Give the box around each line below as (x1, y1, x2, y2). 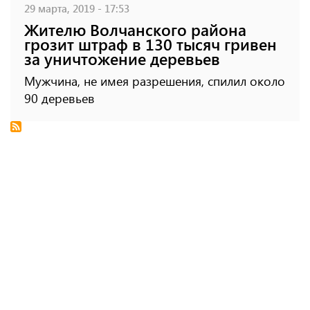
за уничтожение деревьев (24, 47, 220, 69)
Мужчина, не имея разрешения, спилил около (24, 72, 285, 89)
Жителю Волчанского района (24, 18, 246, 40)
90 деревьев (24, 89, 95, 107)
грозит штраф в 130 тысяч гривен (24, 33, 277, 55)
